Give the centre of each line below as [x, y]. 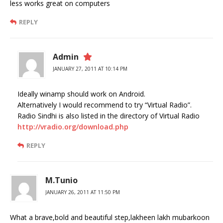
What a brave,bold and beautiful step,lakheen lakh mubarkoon [110, 217]
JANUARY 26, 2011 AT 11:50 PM [83, 192]
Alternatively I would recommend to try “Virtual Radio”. [105, 105]
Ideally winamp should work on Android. [81, 94]
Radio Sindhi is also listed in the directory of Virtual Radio [109, 115]
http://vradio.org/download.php [73, 126]
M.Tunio [61, 180]
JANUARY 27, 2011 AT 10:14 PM [90, 68]
